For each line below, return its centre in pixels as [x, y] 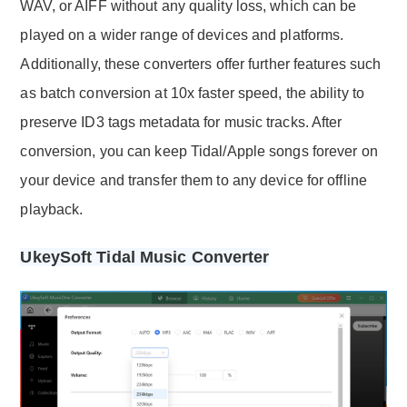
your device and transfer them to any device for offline [194, 181]
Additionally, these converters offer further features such [201, 65]
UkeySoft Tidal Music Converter [145, 258]
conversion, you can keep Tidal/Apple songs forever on [199, 152]
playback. [52, 210]
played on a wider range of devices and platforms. [182, 35]
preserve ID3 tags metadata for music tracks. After [181, 123]
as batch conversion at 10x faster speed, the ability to [192, 94]
